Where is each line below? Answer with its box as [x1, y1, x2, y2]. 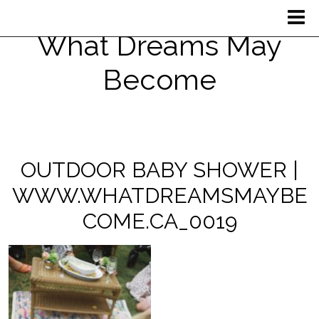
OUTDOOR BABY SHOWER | [21, 157, 298, 182]
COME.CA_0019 [82, 209, 237, 234]
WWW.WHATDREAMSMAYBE [11, 183, 308, 208]
